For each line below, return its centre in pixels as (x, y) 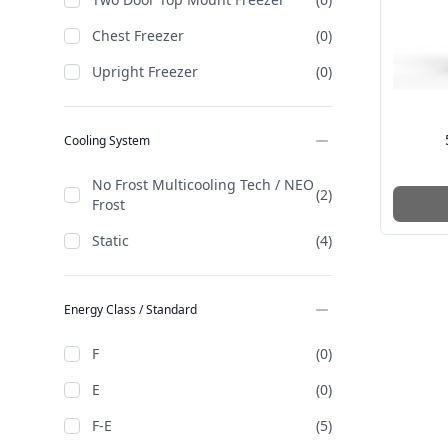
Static (110, 240)
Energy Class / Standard (130, 309)
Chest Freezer (138, 35)
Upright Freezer (145, 71)
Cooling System (107, 140)
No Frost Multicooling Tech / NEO (203, 184)
